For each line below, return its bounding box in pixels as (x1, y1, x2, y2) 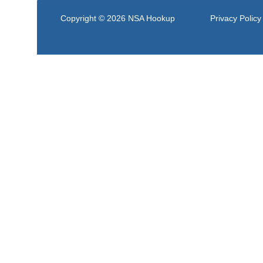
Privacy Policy (210, 14, 261, 23)
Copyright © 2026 (60, 14, 128, 23)
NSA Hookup (128, 14, 175, 23)
